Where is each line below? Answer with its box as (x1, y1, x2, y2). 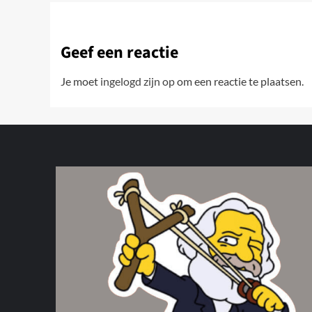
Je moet (61, 75, 100, 88)
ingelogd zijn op (100, 75, 175, 88)
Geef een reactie (61, 40, 178, 65)
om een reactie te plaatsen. (175, 75, 304, 88)
